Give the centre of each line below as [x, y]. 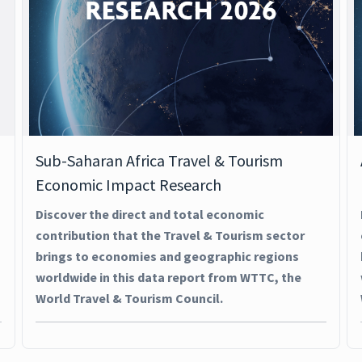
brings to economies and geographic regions [167, 256]
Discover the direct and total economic [149, 214]
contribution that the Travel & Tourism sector [170, 235]
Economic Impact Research [128, 185]
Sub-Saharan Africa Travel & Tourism [159, 160]
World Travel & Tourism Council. [129, 298]
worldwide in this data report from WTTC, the [168, 277]
